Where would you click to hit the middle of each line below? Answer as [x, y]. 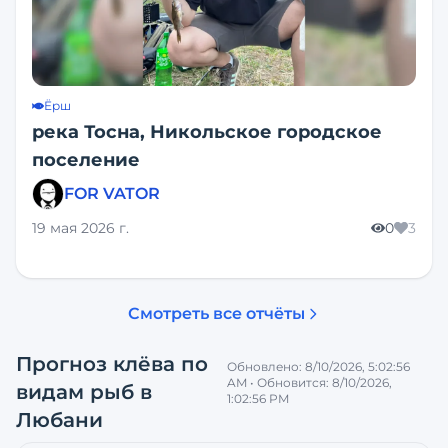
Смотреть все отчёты [216, 313]
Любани [59, 420]
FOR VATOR [112, 193]
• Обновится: [289, 382]
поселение [86, 160]
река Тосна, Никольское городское [207, 132]
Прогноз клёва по [112, 364]
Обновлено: [265, 366]
